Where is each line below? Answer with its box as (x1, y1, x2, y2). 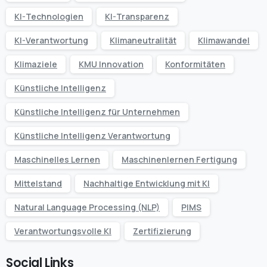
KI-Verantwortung (14, 34, 88, 46)
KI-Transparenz (105, 10, 169, 22)
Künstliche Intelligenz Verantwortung (14, 129, 170, 141)
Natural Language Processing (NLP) (14, 201, 160, 213)
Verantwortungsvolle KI (14, 225, 111, 237)
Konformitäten (165, 58, 225, 70)
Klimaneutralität (110, 34, 176, 46)
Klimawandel (198, 34, 250, 46)
